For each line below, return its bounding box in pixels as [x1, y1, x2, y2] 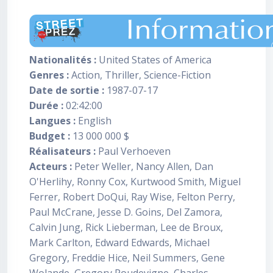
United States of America [96, 53, 211, 66]
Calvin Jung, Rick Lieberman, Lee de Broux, [29, 221, 223, 234]
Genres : [29, 68, 69, 82]
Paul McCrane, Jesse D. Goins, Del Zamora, [29, 205, 222, 219]
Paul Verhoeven [96, 144, 171, 158]
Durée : [29, 99, 63, 112]
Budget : [29, 129, 70, 143]
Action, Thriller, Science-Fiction [69, 68, 211, 82]
